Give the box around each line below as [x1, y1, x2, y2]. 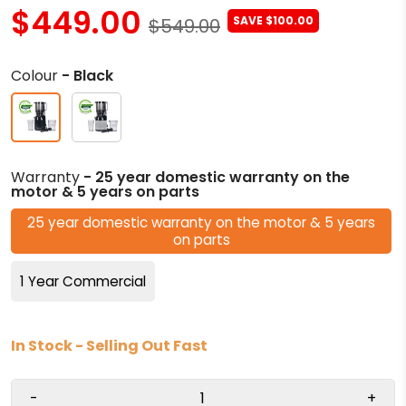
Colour [11, 64, 62, 86]
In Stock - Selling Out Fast [11, 335, 208, 357]
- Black [62, 64, 113, 86]
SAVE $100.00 [233, 12, 314, 28]
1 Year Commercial [20, 272, 146, 292]
